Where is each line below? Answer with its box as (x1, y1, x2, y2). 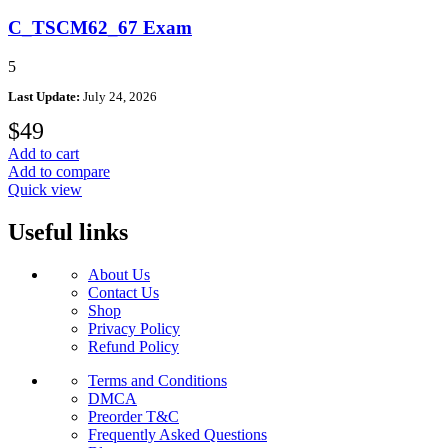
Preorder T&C (88, 407, 179, 425)
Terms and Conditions (88, 371, 227, 389)
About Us (88, 265, 150, 283)
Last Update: (8, 88, 80, 104)
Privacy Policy (88, 319, 180, 337)
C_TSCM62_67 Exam (8, 17, 192, 39)
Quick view (8, 180, 82, 198)
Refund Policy (88, 337, 179, 355)
